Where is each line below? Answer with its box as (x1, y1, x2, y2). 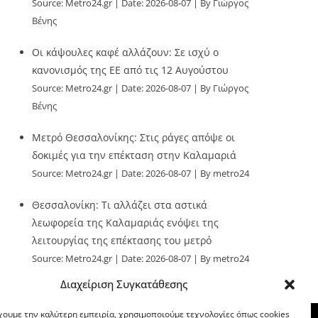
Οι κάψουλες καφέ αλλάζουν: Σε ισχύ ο (32, 45, 219, 59)
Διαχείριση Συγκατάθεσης (60, 277, 188, 291)
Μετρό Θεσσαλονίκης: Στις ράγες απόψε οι (32, 131, 236, 144)
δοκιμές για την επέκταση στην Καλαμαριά (32, 148, 237, 162)
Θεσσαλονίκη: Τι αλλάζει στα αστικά (32, 198, 208, 212)
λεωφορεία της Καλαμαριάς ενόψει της (32, 216, 219, 229)
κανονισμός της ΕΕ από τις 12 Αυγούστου (32, 63, 229, 77)
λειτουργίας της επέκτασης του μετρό (32, 234, 212, 247)
